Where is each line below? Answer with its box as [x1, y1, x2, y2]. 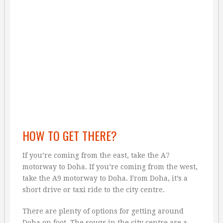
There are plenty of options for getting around [22, 207, 184, 215]
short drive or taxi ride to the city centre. [22, 186, 165, 194]
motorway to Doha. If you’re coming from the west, [22, 163, 198, 171]
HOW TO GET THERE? [22, 126, 117, 144]
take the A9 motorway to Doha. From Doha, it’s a [22, 174, 188, 182]
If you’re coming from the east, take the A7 [22, 151, 170, 159]
